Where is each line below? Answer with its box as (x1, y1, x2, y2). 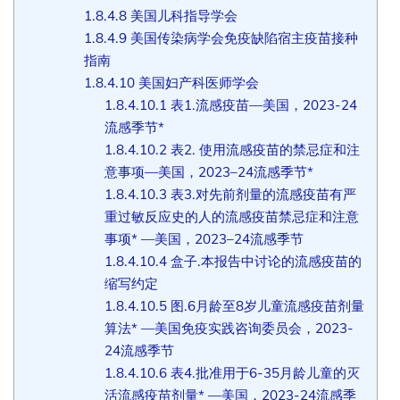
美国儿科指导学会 (127, 6, 238, 24)
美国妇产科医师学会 (135, 73, 260, 91)
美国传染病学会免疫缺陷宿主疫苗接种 (127, 29, 359, 46)
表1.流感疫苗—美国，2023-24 (167, 96, 358, 113)
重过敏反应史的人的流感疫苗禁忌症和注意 (104, 207, 360, 225)
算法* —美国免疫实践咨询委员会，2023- (104, 319, 354, 337)
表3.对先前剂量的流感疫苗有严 (167, 185, 357, 203)
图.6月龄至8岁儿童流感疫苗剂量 (167, 296, 365, 314)
